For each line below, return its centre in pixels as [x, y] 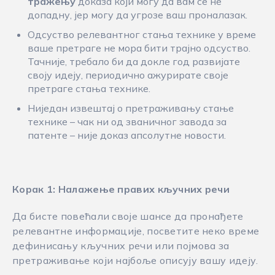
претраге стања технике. [89, 88]
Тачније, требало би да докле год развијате [134, 61]
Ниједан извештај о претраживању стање [131, 108]
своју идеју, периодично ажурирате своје [128, 75]
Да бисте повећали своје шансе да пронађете [128, 216]
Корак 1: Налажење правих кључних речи [121, 189]
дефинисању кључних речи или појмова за [121, 246]
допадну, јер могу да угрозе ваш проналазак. [137, 15]
